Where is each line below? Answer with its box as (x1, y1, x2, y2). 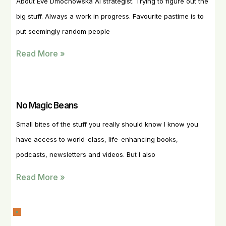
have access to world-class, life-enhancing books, (16, 135, 179, 144)
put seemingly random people (16, 27, 110, 35)
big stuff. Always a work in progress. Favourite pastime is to (16, 12, 204, 20)
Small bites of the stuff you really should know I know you (16, 120, 199, 129)
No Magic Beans (16, 100, 78, 111)
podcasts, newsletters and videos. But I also (16, 150, 156, 159)
